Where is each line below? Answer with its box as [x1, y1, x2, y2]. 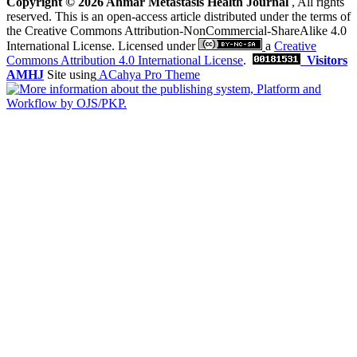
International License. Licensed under [6, 38, 198, 53]
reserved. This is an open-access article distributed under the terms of [6, 9, 351, 23]
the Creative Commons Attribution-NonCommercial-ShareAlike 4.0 [6, 23, 347, 37]
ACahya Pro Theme [96, 67, 200, 81]
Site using [44, 67, 96, 81]
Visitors [307, 53, 347, 67]
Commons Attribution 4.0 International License [6, 53, 243, 67]
